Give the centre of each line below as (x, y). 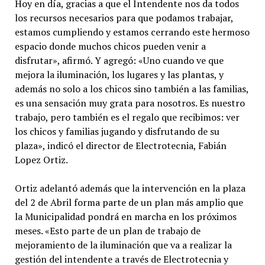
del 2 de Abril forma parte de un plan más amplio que (129, 202)
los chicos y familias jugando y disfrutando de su (117, 131)
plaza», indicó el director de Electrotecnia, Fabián (120, 145)
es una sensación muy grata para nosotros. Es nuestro (130, 103)
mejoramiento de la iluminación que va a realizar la (123, 245)
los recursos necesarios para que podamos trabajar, (124, 17)
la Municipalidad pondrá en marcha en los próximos (125, 216)
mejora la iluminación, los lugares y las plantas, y (119, 74)
